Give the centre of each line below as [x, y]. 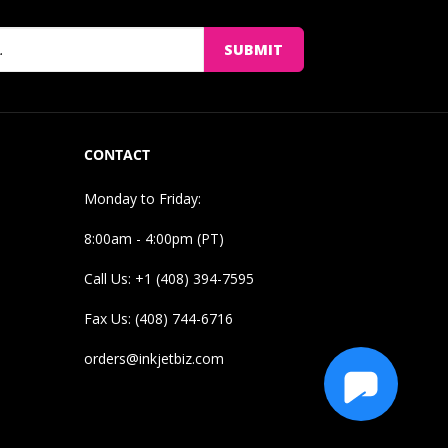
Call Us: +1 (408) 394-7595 [168, 278]
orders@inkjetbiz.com [153, 358]
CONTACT [116, 154]
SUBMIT [253, 49]
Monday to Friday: [142, 198]
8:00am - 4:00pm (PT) [153, 238]
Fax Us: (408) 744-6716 [158, 318]
